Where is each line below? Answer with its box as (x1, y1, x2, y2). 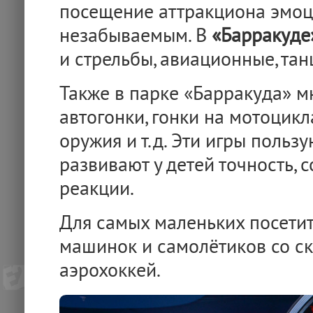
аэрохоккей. (59, 260, 161, 284)
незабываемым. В (59, 25, 212, 50)
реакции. (59, 178, 134, 203)
